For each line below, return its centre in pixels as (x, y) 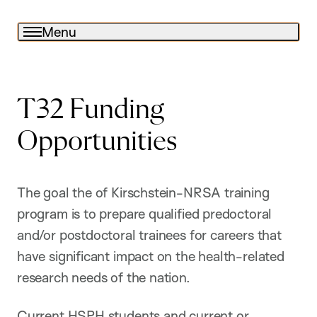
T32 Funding (91, 110)
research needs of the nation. (104, 278)
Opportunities (97, 142)
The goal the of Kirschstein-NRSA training (143, 193)
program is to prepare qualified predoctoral (145, 214)
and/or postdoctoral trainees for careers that (149, 235)
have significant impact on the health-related (151, 257)
